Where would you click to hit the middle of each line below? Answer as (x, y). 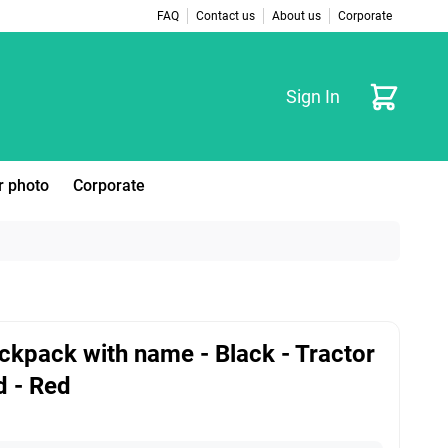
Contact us (225, 16)
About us (296, 16)
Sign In (312, 96)
